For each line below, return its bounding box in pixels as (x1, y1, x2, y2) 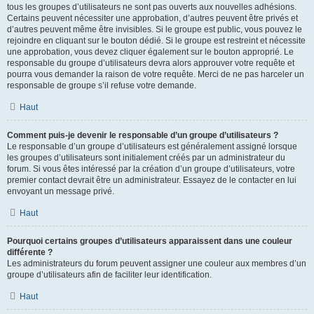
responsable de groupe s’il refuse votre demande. (7, 81, 196, 90)
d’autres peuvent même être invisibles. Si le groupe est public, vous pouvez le (7, 25, 302, 34)
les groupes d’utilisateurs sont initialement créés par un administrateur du (7, 153, 285, 163)
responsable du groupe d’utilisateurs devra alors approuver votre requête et (7, 58, 294, 68)
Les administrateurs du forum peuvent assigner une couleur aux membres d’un (7, 259, 306, 268)
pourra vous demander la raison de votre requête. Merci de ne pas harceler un (7, 69, 304, 79)
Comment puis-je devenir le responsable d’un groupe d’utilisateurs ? (7, 130, 278, 140)
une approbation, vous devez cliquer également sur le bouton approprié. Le (7, 47, 294, 57)
